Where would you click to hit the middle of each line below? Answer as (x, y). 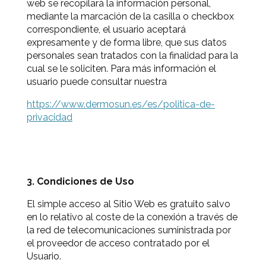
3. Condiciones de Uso (80, 181)
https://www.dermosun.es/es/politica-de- (121, 104)
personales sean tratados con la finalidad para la (132, 56)
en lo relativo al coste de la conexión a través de (132, 217)
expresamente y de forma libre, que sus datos (127, 42)
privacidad (50, 117)
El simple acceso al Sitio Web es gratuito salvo (129, 204)
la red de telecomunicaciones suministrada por (129, 230)
